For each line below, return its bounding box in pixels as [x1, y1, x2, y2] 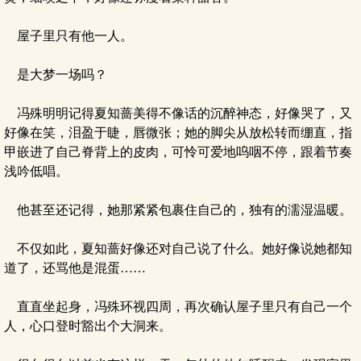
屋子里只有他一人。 [4, 29, 133, 43]
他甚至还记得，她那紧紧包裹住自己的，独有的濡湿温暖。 [4, 203, 352, 217]
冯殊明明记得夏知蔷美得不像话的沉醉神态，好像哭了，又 [4, 106, 352, 120]
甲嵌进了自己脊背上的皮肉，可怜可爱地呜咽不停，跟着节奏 [4, 145, 352, 159]
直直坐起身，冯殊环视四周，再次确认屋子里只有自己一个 [4, 300, 352, 313]
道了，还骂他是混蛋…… [4, 261, 146, 275]
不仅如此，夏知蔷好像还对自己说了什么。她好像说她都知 [4, 242, 352, 255]
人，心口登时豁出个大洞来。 [4, 319, 172, 333]
